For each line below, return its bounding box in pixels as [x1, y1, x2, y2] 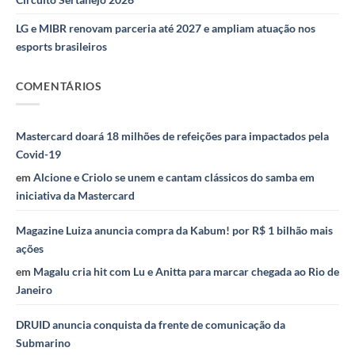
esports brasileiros [16, 39, 107, 53]
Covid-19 [16, 147, 61, 162]
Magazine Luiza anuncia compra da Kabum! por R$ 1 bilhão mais [16, 223, 333, 238]
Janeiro [16, 283, 52, 297]
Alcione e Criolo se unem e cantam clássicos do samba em [33, 170, 315, 185]
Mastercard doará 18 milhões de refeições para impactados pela [16, 129, 329, 143]
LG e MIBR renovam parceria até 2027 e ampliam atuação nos [16, 21, 315, 35]
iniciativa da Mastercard [16, 189, 135, 203]
